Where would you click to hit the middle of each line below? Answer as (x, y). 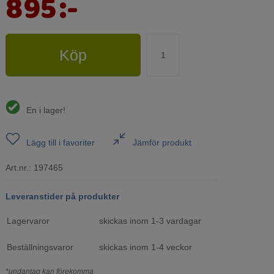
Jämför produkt (162, 143)
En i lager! (46, 110)
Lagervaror (28, 221)
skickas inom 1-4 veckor (146, 247)
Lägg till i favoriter (61, 143)
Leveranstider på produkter (63, 197)
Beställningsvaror (40, 247)
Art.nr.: (19, 168)
